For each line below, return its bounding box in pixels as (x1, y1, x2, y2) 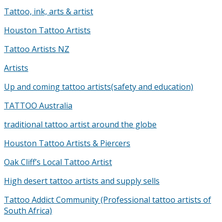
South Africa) (4, 205, 52, 217)
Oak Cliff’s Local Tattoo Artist (4, 157, 112, 168)
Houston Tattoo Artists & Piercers (4, 138, 130, 149)
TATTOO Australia (4, 100, 72, 111)
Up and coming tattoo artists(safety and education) (4, 81, 193, 93)
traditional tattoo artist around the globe (4, 119, 157, 130)
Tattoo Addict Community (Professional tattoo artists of (4, 194, 211, 206)
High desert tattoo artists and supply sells (4, 175, 160, 187)
